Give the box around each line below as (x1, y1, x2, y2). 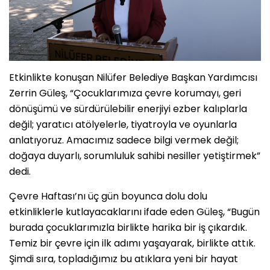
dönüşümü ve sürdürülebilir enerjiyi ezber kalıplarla (9, 101, 247, 116)
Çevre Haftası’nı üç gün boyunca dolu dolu (9, 189, 207, 203)
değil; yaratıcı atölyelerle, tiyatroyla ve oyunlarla (9, 117, 237, 131)
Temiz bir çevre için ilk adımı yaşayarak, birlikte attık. (9, 236, 256, 250)
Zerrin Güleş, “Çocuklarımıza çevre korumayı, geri (9, 86, 241, 100)
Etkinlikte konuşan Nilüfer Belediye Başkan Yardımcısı (9, 70, 257, 84)
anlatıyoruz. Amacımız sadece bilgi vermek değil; (9, 133, 239, 147)
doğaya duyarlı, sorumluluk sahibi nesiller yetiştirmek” (9, 148, 260, 163)
